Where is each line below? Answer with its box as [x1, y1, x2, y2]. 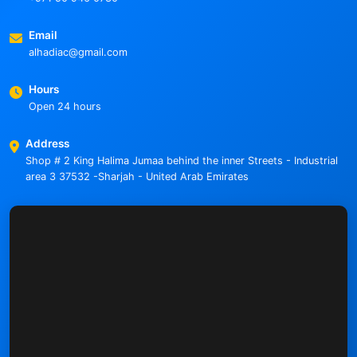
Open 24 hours [29, 100, 101, 113]
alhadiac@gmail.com [29, 46, 127, 59]
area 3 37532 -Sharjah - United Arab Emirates [25, 171, 249, 183]
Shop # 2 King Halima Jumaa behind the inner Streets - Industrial [25, 155, 338, 167]
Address [25, 137, 69, 151]
